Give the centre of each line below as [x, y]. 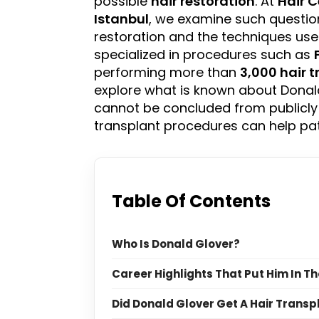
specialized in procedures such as [204, 55]
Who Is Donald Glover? [176, 244]
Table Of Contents [191, 202]
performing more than [167, 73]
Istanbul [121, 19]
